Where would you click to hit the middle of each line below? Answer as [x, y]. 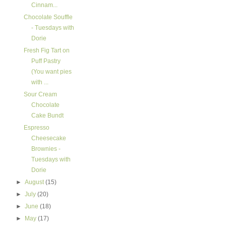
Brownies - [46, 149]
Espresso [36, 128]
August [35, 182]
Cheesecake [48, 138]
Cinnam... [44, 5]
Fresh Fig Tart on [46, 50]
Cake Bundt [47, 116]
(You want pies [51, 72]
